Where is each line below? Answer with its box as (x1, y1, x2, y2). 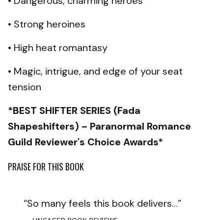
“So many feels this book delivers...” (24, 196, 181, 210)
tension (8, 80, 44, 93)
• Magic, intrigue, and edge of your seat (8, 64, 183, 78)
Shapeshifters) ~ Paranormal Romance (8, 119, 191, 133)
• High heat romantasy (8, 41, 110, 54)
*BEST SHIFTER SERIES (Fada (8, 104, 140, 117)
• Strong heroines (8, 17, 88, 30)
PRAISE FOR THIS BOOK (8, 160, 84, 173)
